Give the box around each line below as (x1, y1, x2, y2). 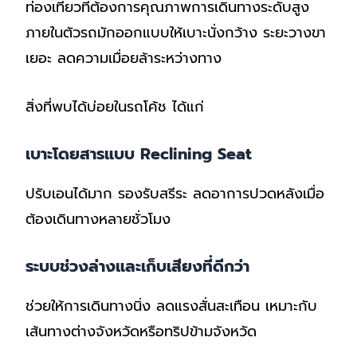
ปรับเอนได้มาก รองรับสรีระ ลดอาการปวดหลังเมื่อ (25, 182, 325, 205)
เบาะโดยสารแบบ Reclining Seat (25, 141, 253, 166)
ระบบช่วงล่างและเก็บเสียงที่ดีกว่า (25, 253, 250, 278)
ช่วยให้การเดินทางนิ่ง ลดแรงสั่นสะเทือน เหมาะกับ (25, 294, 318, 317)
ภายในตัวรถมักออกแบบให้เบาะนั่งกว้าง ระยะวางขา (25, 22, 327, 45)
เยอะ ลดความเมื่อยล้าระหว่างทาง (25, 47, 222, 70)
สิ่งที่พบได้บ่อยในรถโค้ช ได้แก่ (25, 95, 205, 118)
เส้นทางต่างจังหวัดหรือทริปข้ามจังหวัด (25, 320, 257, 343)
